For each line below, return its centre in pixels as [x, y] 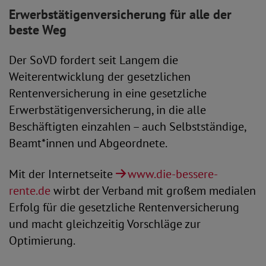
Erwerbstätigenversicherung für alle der [120, 14]
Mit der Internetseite [62, 174]
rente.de [30, 191]
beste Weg [38, 30]
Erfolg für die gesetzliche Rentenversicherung [124, 207]
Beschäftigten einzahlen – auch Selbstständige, [127, 126]
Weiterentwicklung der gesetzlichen [100, 77]
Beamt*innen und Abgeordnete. [88, 143]
